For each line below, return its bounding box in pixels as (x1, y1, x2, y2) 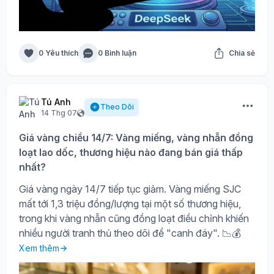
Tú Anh (41, 97, 71, 108)
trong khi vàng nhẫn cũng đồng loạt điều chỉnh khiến (19, 212, 249, 225)
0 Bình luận (98, 48, 136, 58)
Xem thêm (19, 243, 59, 254)
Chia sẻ (229, 48, 255, 58)
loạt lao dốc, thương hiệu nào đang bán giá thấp (19, 146, 243, 159)
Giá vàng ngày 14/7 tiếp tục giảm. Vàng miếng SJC (19, 183, 241, 196)
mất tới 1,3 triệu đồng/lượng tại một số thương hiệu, (19, 198, 241, 210)
